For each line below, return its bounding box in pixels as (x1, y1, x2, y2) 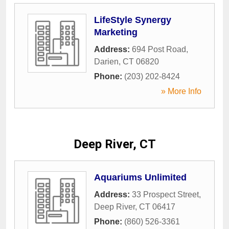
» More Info (161, 87, 201, 96)
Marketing (94, 27, 138, 37)
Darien (94, 57, 119, 66)
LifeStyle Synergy (94, 15, 171, 25)
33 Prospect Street (132, 190, 199, 199)
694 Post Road (132, 45, 186, 54)
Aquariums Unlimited (94, 172, 187, 182)
